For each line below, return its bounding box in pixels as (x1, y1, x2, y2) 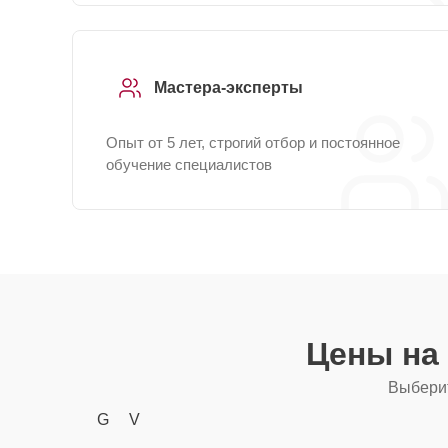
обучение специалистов (106, 156, 272, 173)
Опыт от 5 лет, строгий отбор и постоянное (106, 134, 400, 151)
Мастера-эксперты (154, 79, 303, 96)
